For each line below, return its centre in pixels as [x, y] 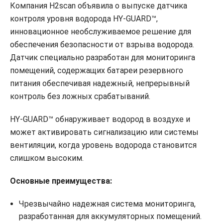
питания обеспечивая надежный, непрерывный [100, 84]
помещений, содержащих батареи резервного [97, 71]
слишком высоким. [47, 158]
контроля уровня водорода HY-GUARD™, [84, 19]
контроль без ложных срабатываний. [80, 97]
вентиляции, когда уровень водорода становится [103, 145]
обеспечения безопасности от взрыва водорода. [102, 45]
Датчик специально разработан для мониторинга [103, 58]
